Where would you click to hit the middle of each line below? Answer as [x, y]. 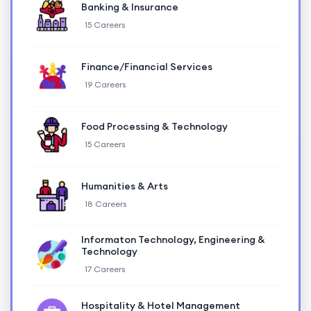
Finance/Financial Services [147, 66]
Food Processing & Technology [154, 126]
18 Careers [106, 203]
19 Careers [105, 84]
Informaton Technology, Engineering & [173, 240]
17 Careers [105, 269]
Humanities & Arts [125, 186]
